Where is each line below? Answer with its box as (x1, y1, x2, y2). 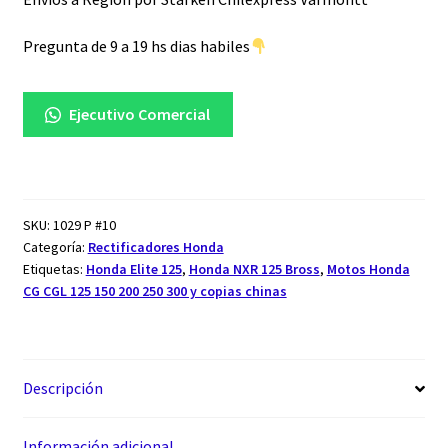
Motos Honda (326, 259, 410, 278)
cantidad (51, 4, 111, 25)
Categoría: (22, 237, 88, 256)
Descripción (22, 378, 103, 399)
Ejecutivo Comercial (66, 103, 211, 124)
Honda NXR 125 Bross (188, 259, 320, 278)
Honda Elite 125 (85, 259, 182, 278)
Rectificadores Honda (87, 237, 224, 256)
